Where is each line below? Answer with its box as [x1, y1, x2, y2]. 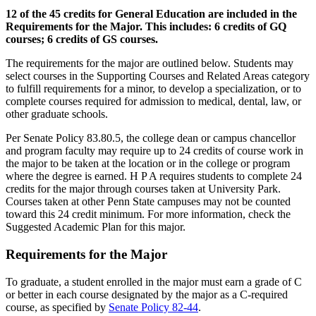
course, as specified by [6, 300, 109, 313]
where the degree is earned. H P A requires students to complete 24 [6, 170, 302, 183]
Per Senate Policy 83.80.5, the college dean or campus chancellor [6, 132, 296, 145]
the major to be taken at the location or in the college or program [6, 157, 290, 170]
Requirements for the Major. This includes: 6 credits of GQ [6, 20, 286, 33]
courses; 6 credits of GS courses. [6, 33, 158, 46]
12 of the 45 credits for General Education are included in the [6, 8, 297, 20]
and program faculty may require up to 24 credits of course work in [6, 145, 303, 157]
